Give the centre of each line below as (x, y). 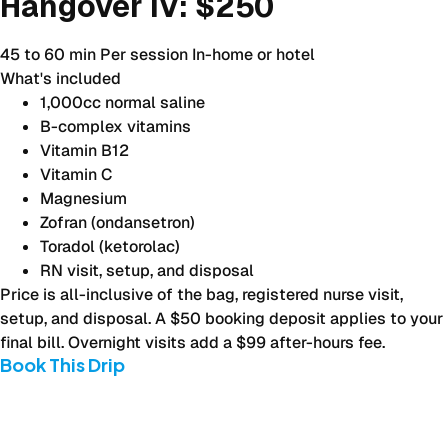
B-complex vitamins (115, 126)
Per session (144, 54)
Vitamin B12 (84, 150)
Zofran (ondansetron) (117, 222)
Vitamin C (76, 174)
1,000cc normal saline (122, 102)
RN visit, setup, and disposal (147, 270)
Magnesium (83, 198)
